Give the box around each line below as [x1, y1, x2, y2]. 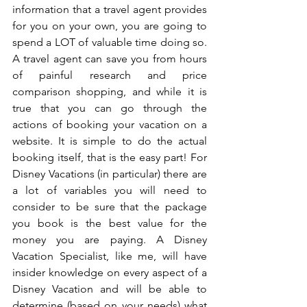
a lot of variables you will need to [12, 184, 207, 197]
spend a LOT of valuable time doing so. [12, 36, 207, 49]
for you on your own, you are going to [12, 19, 207, 33]
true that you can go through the [12, 101, 207, 115]
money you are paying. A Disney [12, 233, 207, 247]
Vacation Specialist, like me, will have [12, 249, 207, 263]
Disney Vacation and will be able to [12, 282, 207, 296]
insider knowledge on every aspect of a [12, 266, 207, 280]
